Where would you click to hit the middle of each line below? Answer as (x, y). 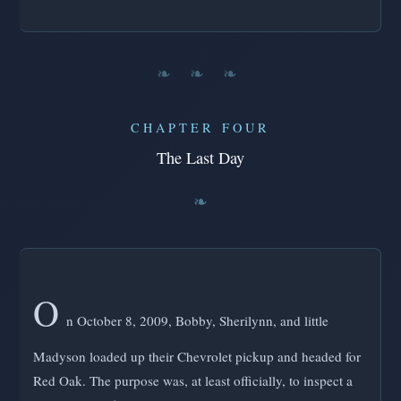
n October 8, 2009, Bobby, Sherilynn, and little (197, 321)
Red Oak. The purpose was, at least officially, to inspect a (193, 381)
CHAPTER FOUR (200, 128)
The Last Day (200, 158)
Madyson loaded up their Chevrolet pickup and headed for (197, 357)
